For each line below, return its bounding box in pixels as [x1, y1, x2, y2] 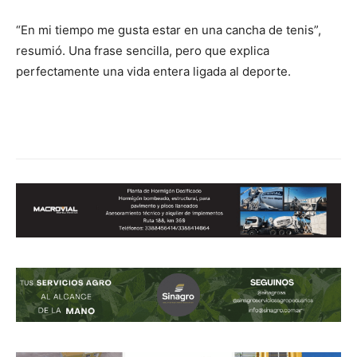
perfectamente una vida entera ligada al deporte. [16, 63, 291, 79]
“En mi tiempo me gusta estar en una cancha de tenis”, [16, 22, 321, 37]
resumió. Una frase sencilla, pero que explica [16, 42, 269, 58]
